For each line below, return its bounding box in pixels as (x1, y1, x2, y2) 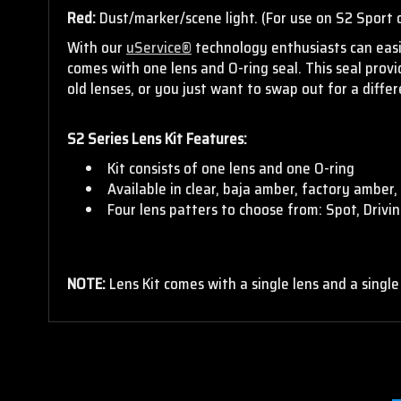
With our (67, 35, 123, 59)
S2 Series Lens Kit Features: (67, 126, 247, 150)
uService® (126, 35, 192, 59)
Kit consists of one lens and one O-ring (107, 156, 354, 180)
